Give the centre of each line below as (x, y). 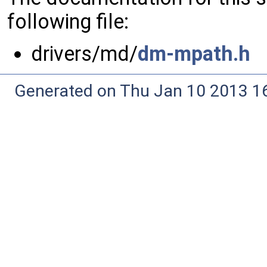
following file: (68, 22)
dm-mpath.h (194, 54)
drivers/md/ (84, 54)
